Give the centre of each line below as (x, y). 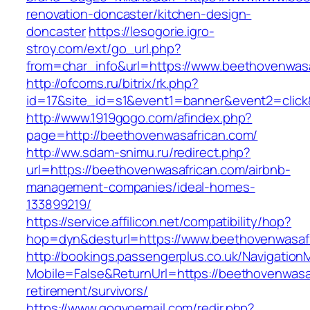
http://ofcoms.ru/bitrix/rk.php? (112, 83)
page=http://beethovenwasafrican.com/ (142, 135)
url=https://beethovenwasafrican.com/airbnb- (158, 170)
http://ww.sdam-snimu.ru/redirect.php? (139, 153)
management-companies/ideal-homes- (141, 187)
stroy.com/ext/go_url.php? (104, 49)
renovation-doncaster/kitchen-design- (139, 14)
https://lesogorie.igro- (152, 31)
